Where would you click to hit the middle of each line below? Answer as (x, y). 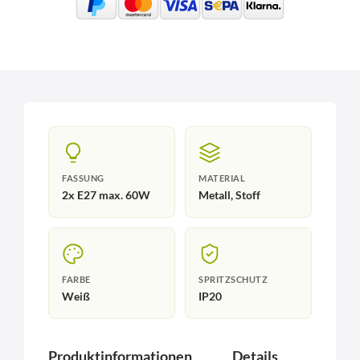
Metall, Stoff (229, 195)
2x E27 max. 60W (106, 195)
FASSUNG (83, 179)
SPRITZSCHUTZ (233, 280)
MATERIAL (222, 179)
